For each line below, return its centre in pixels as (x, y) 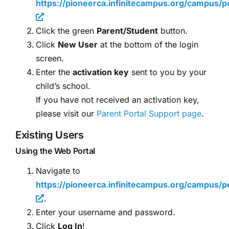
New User (78, 45)
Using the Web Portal (55, 151)
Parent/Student (127, 31)
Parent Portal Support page (149, 114)
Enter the (54, 72)
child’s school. (63, 86)
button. (173, 31)
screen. (50, 59)
